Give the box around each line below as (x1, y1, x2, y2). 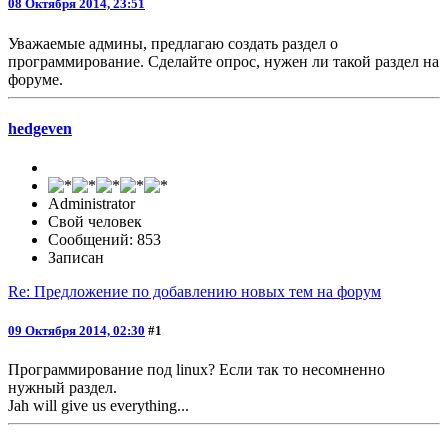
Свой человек (48, 213, 142, 231)
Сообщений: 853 (48, 231, 161, 249)
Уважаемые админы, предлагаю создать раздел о (8, 34, 338, 52)
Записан (48, 249, 104, 267)
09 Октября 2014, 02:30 (8, 323, 145, 339)
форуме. (8, 70, 63, 88)
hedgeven (8, 119, 72, 137)
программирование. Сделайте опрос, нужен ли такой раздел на (8, 52, 439, 70)
